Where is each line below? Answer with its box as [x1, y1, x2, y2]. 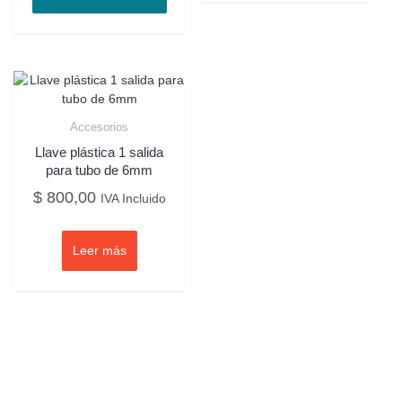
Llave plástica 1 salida [35, 144, 164, 160]
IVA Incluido [100, 191, 166, 206]
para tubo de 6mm [46, 162, 153, 178]
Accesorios [70, 120, 129, 135]
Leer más [72, 243, 127, 258]
